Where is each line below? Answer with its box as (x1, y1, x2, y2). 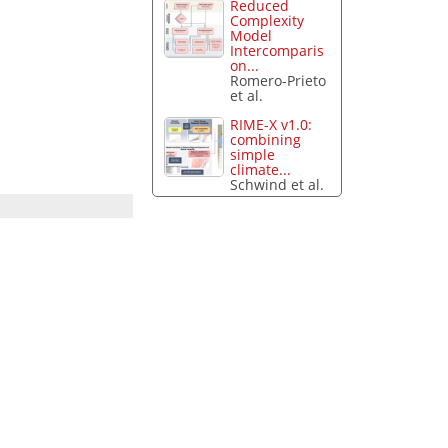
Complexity (230, 11, 305, 30)
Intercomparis (230, 41, 325, 60)
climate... (230, 159, 292, 179)
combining (230, 129, 302, 149)
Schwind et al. (230, 174, 325, 194)
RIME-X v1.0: (230, 114, 313, 134)
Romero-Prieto (230, 71, 327, 90)
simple (230, 144, 276, 164)
